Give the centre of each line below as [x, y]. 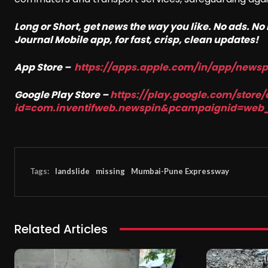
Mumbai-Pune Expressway [180, 171]
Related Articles [61, 229]
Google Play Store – [62, 95]
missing [110, 171]
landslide [72, 171]
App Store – [44, 67]
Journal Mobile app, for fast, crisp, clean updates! [136, 39]
